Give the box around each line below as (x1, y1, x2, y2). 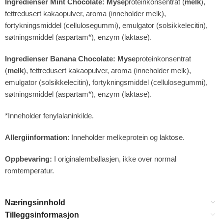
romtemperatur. (5, 166, 54, 175)
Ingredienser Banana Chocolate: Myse (5, 54, 136, 63)
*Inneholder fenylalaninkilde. (5, 111, 94, 120)
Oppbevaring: (5, 154, 52, 163)
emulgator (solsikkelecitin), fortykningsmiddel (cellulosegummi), (5, 78, 208, 86)
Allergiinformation (5, 133, 67, 141)
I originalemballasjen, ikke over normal (52, 154, 176, 163)
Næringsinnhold (5, 198, 65, 207)
